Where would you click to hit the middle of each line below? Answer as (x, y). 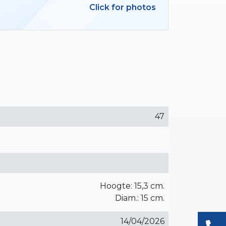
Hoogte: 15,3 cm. (132, 186)
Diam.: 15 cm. (140, 198)
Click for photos (123, 8)
